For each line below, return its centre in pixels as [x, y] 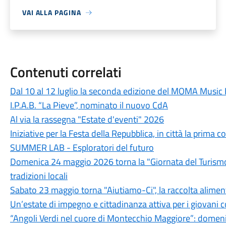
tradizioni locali [39, 176]
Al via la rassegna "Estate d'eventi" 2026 [87, 119]
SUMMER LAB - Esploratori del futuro [82, 148]
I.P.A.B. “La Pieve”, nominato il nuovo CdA [89, 105]
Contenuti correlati [66, 72]
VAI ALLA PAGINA [51, 12]
